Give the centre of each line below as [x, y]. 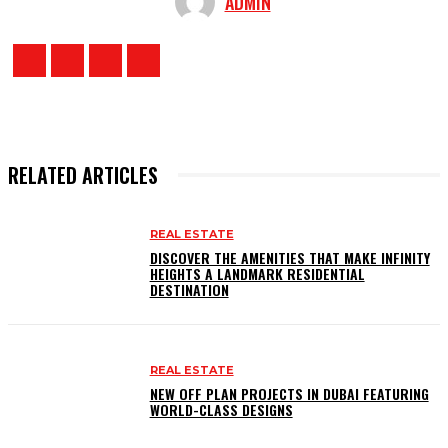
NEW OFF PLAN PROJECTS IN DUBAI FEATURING [289, 394]
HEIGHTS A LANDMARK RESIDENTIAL [257, 274]
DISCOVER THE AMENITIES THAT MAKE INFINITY [289, 258]
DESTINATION [189, 290]
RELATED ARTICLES [83, 174]
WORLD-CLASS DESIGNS [221, 410]
